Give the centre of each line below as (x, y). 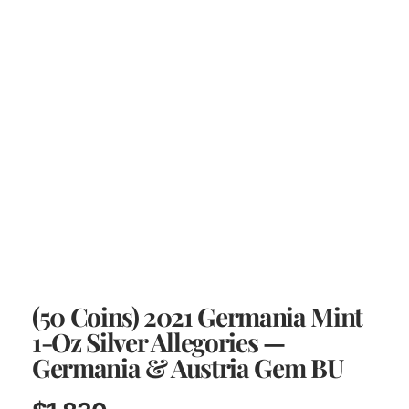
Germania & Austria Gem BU (188, 368)
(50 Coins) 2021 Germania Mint (197, 317)
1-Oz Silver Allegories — (158, 342)
